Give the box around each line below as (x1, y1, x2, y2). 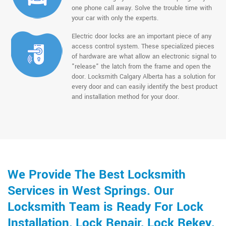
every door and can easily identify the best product (71, 82, 217, 91)
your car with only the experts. (71, 13, 158, 23)
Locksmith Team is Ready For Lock (8, 198, 203, 216)
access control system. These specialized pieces (71, 41, 214, 51)
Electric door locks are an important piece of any (71, 31, 211, 41)
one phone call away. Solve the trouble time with (71, 3, 212, 13)
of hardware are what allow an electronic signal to (71, 51, 216, 61)
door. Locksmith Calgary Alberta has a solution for (71, 72, 215, 81)
